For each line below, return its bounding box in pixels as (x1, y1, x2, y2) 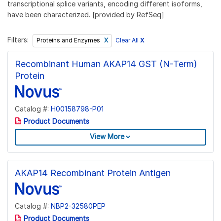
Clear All (115, 37, 140, 44)
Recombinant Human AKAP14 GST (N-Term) (15, 58, 197, 69)
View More (90, 132, 124, 141)
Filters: (7, 36, 29, 44)
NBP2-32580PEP (51, 201, 106, 210)
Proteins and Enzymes (36, 37, 102, 44)
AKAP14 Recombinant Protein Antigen (15, 167, 171, 178)
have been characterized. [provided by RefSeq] (7, 10, 164, 19)
